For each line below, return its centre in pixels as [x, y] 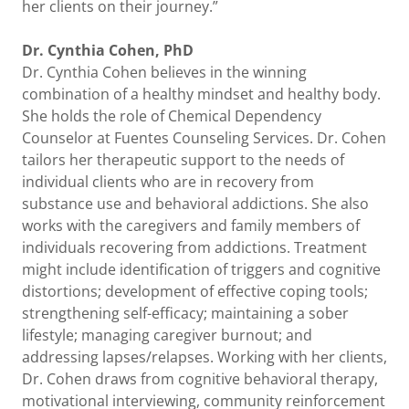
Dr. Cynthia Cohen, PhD [108, 51]
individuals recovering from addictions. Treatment [194, 248]
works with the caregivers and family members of [191, 226]
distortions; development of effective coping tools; [195, 292]
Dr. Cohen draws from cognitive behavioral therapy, [200, 379]
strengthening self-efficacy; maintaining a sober [185, 314]
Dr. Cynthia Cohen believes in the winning [164, 73]
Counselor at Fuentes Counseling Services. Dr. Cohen [204, 138]
